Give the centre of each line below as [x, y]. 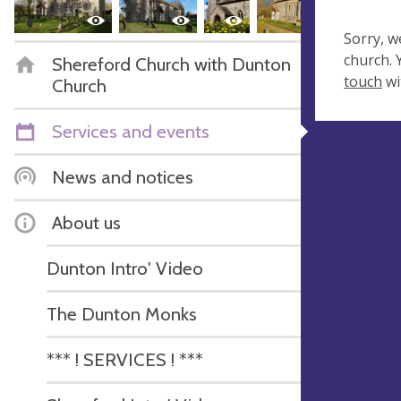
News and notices [123, 176]
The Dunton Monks [122, 313]
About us [86, 222]
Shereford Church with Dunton [171, 64]
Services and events [131, 131]
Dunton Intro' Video [125, 268]
